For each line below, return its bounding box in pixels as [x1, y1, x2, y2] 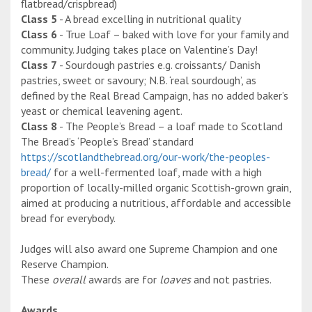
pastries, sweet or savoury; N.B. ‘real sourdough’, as [21, 73, 256, 88]
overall [52, 272, 86, 287]
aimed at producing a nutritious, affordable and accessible [21, 196, 291, 210]
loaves [159, 272, 191, 287]
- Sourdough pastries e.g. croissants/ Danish [57, 58, 260, 72]
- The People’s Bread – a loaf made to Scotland [57, 119, 283, 134]
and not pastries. [191, 272, 272, 287]
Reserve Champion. [21, 257, 109, 272]
